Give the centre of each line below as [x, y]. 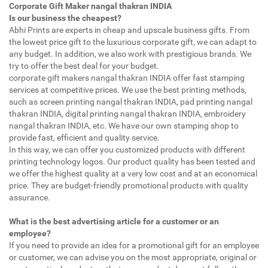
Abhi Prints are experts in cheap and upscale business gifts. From [129, 30]
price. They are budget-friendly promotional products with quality [129, 185]
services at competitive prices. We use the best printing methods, [128, 89]
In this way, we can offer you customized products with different [127, 149]
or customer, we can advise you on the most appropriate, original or [133, 257]
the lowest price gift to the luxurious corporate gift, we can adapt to [133, 42]
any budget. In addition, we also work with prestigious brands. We [130, 54]
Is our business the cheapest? [65, 18]
